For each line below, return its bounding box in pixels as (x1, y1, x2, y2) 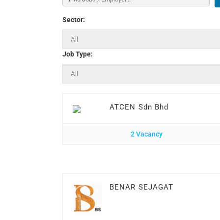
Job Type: (62, 50, 93, 58)
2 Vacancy (131, 130, 163, 138)
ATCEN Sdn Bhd (110, 103, 169, 111)
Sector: (62, 16, 85, 24)
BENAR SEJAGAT (110, 183, 174, 192)
